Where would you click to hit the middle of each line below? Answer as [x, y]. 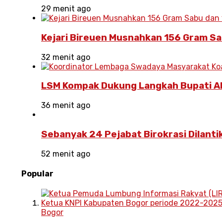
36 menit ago [66, 106]
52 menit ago [66, 154]
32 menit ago [66, 57]
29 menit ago [66, 9]
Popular [37, 173]
